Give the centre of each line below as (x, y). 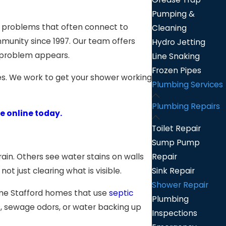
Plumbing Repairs (186, 106)
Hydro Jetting (179, 42)
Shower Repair (180, 185)
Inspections (175, 213)
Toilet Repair (177, 128)
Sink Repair (174, 171)
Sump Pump (176, 142)
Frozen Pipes (177, 70)
